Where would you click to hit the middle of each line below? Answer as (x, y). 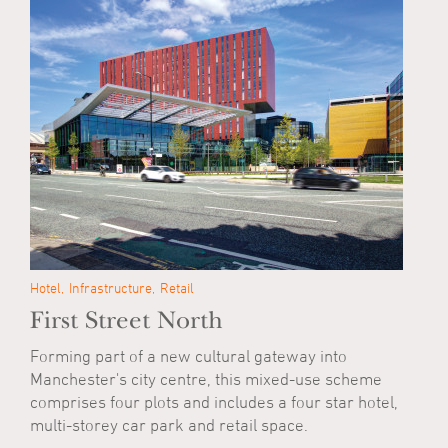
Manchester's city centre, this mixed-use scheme (206, 379)
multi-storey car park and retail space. (169, 425)
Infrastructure (110, 287)
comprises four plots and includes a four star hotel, (214, 402)
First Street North (126, 320)
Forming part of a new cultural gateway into (188, 356)
